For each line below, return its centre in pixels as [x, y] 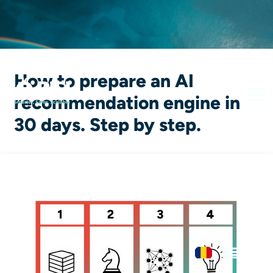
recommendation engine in [127, 103]
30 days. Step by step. [108, 125]
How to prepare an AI [104, 81]
